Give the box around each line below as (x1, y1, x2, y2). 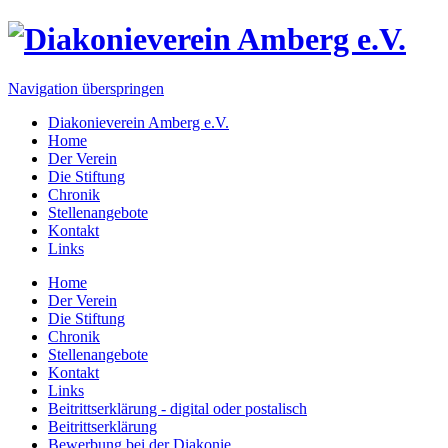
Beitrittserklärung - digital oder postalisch (48, 399, 307, 417)
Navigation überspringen (8, 79, 164, 97)
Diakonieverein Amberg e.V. (48, 113, 229, 131)
